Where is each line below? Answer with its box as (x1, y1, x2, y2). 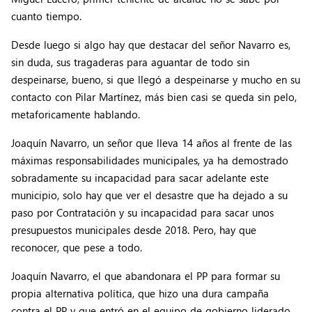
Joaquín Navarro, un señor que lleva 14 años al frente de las (11, 136, 292, 150)
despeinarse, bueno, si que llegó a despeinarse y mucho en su (11, 72, 300, 87)
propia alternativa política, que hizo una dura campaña (11, 286, 269, 301)
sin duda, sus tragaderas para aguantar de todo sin (11, 55, 249, 70)
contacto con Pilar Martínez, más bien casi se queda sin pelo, (11, 90, 297, 104)
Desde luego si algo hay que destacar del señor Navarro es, (11, 38, 290, 52)
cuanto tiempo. (11, 9, 81, 24)
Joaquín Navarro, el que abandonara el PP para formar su (11, 269, 280, 283)
